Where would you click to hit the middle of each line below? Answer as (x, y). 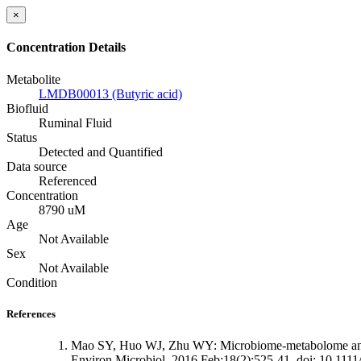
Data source (37, 166)
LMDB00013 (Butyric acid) (110, 93)
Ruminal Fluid (75, 122)
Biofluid (27, 108)
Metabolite (33, 79)
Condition (32, 282)
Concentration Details (66, 48)
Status (22, 137)
